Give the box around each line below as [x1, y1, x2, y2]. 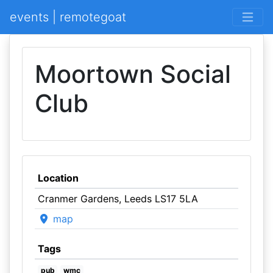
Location [37, 172, 79, 184]
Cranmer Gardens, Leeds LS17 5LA [37, 193, 198, 205]
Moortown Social [35, 59, 231, 89]
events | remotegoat [10, 10, 126, 24]
